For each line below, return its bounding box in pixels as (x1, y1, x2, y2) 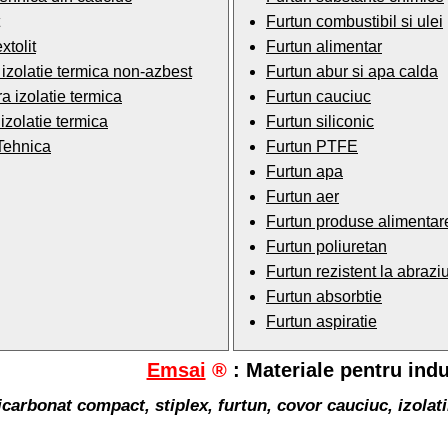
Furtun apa (266, 163, 343, 180)
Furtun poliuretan (266, 238, 387, 255)
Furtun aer (266, 188, 339, 205)
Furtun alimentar (266, 38, 382, 55)
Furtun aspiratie (266, 313, 377, 330)
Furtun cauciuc (266, 88, 371, 105)
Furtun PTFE (266, 138, 358, 155)
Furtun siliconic (266, 113, 374, 130)
